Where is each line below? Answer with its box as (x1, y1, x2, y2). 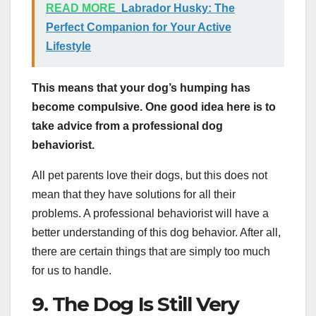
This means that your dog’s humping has (32, 81, 250, 94)
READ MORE (46, 1, 116, 14)
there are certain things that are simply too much (32, 245, 270, 257)
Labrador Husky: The (121, 1, 235, 14)
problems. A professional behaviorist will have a (32, 207, 269, 219)
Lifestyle (46, 39, 91, 52)
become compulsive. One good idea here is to (32, 100, 276, 113)
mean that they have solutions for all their (32, 188, 236, 200)
